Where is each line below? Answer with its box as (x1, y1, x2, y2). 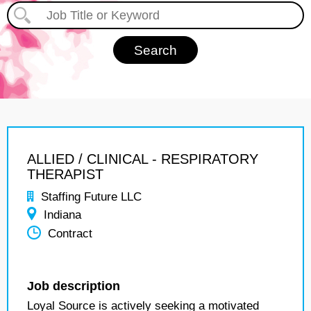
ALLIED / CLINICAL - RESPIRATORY (27, 151, 258, 167)
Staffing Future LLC (41, 190, 142, 203)
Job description (27, 279, 120, 293)
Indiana (44, 208, 81, 221)
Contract (48, 227, 92, 241)
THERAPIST (27, 167, 103, 182)
